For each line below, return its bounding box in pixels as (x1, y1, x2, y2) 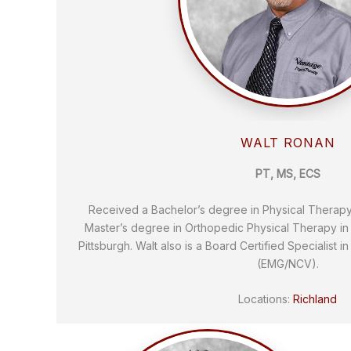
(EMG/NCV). (256, 256, 319, 270)
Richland (293, 291, 337, 306)
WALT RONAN (240, 135, 335, 151)
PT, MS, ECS (255, 167, 320, 181)
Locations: (238, 291, 293, 306)
